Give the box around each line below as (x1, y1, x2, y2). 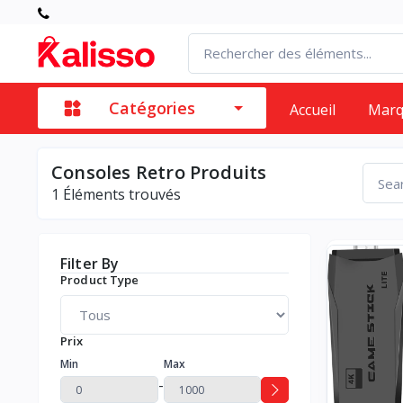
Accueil (290, 99, 336, 120)
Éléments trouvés (59, 184, 181, 204)
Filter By (60, 253, 120, 273)
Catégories (109, 97, 195, 120)
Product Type (60, 271, 139, 288)
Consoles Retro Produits (51, 159, 267, 184)
